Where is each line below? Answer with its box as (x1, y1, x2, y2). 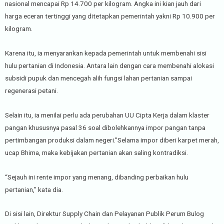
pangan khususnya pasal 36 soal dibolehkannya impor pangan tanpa (5, 123, 205, 131)
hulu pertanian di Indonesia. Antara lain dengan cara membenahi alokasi (5, 61, 214, 69)
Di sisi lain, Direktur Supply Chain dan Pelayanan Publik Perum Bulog (5, 209, 204, 218)
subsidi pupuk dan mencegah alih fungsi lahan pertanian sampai (5, 73, 192, 82)
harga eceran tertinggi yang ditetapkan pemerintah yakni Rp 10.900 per (5, 11, 215, 20)
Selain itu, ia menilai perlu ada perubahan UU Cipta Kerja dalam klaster (5, 110, 209, 119)
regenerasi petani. (5, 86, 58, 94)
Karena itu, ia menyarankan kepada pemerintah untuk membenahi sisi (5, 48, 206, 57)
